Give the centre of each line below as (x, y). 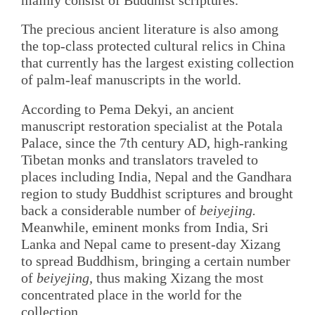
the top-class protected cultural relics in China (153, 46)
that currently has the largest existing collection (157, 63)
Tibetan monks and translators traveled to (140, 159)
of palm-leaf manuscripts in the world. (131, 80)
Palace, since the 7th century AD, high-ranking (154, 142)
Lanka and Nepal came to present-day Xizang (151, 244)
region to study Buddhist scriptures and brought (157, 193)
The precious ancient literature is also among (150, 29)
